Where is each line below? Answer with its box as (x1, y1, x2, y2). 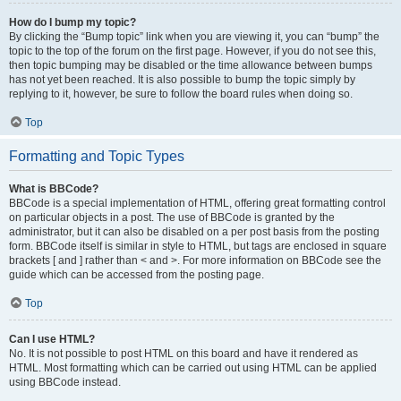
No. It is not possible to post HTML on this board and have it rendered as (9, 347, 358, 360)
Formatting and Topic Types (9, 149, 184, 164)
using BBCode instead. (9, 376, 121, 388)
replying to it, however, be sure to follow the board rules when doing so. (9, 88, 353, 100)
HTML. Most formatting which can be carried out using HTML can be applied (9, 362, 377, 374)
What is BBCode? (9, 183, 98, 195)
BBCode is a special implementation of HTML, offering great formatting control (9, 197, 386, 209)
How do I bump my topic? (9, 16, 136, 29)
